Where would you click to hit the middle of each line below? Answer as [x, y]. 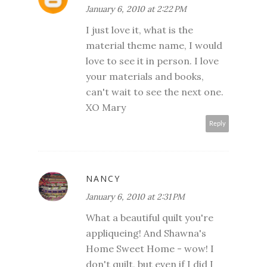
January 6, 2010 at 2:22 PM [136, 9]
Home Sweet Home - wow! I [150, 249]
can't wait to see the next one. [155, 92]
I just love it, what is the [139, 30]
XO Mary [106, 108]
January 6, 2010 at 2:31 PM [135, 197]
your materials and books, [145, 77]
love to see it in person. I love [152, 61]
